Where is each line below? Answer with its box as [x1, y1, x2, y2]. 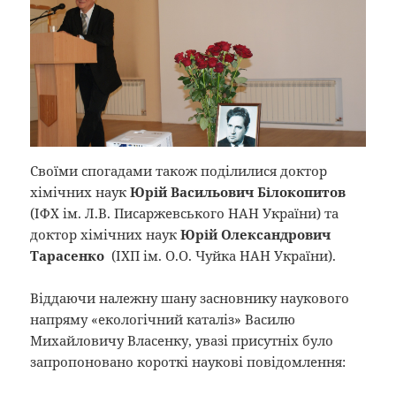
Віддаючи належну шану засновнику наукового [30, 289, 350, 308]
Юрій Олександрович [180, 225, 331, 244]
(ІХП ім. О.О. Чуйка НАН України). [104, 247, 337, 265]
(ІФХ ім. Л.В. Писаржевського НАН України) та [30, 204, 339, 223]
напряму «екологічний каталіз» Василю [30, 310, 296, 329]
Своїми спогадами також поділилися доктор [30, 162, 328, 180]
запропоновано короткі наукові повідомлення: [30, 353, 346, 371]
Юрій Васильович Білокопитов [130, 183, 346, 202]
